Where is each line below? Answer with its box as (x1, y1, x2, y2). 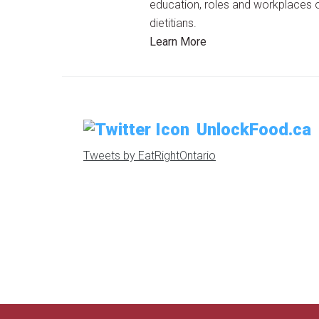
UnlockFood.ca (197, 120, 311, 140)
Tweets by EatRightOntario (83, 149, 216, 162)
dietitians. (150, 16, 197, 30)
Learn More (150, 35, 207, 48)
